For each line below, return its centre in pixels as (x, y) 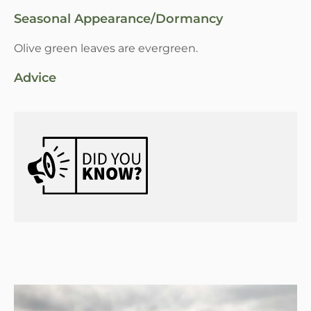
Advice (35, 77)
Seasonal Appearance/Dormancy (118, 18)
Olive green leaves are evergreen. (106, 48)
